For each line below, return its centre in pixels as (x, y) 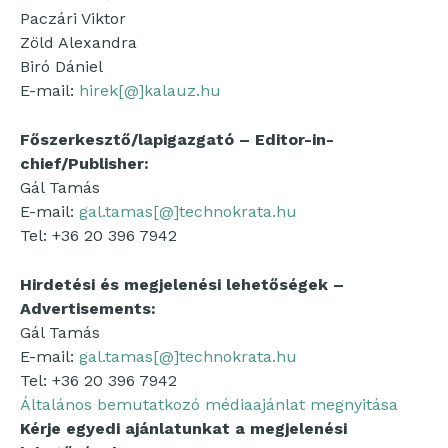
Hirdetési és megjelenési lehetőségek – (182, 284)
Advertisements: (88, 308)
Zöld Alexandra (78, 42)
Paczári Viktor (73, 18)
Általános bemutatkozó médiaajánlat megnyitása (209, 404)
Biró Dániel (61, 66)
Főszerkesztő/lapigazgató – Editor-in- (177, 139)
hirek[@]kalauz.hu (150, 90)
